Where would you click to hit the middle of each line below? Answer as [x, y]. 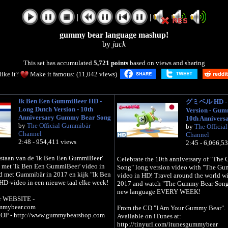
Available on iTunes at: [149, 216]
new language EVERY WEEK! [159, 192]
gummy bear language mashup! [114, 35]
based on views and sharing [166, 63]
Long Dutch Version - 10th [55, 109]
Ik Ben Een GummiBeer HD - [60, 101]
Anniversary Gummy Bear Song [64, 117]
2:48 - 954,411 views [47, 142]
